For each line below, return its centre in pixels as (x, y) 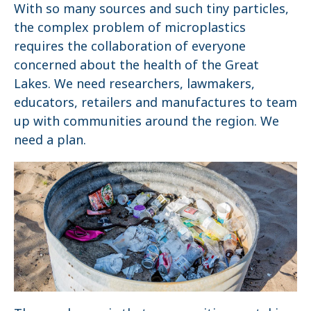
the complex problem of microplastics (130, 27)
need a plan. (50, 139)
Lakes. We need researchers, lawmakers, (134, 83)
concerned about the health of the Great (136, 64)
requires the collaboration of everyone (130, 45)
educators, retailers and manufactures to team (155, 102)
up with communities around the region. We (146, 120)
